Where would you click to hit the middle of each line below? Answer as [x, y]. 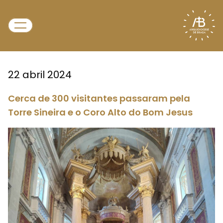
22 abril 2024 [40, 75]
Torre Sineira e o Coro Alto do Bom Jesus [100, 112]
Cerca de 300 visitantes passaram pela [99, 98]
